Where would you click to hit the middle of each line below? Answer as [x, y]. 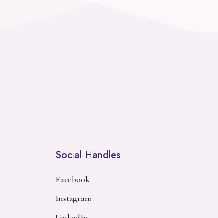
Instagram [74, 198]
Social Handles [88, 155]
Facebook [73, 179]
